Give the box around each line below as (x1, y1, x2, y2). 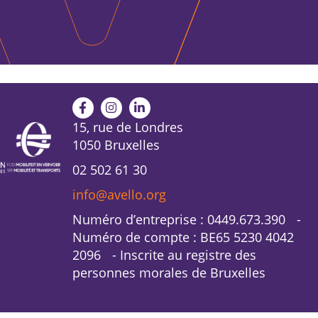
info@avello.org (72, 185, 166, 203)
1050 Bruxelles (72, 136, 160, 153)
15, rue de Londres (72, 118, 183, 136)
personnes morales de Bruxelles (72, 263, 265, 281)
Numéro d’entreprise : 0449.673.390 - (72, 210, 301, 228)
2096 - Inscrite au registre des (72, 246, 256, 263)
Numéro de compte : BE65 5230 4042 (72, 228, 294, 246)
